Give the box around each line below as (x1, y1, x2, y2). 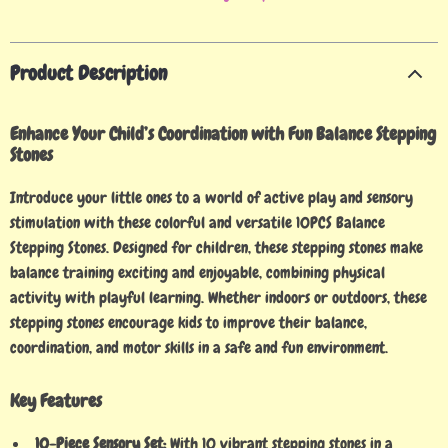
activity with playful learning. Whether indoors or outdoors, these (10, 287, 427, 308)
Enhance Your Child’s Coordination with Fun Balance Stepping (10, 122, 436, 145)
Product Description (10, 60, 167, 86)
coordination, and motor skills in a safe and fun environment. (10, 337, 388, 358)
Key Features (10, 389, 102, 412)
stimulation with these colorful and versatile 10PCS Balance (10, 212, 385, 233)
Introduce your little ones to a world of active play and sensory (10, 187, 413, 208)
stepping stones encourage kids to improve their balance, (10, 312, 367, 333)
